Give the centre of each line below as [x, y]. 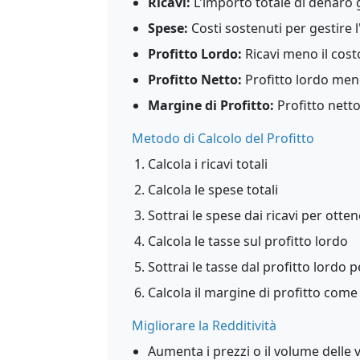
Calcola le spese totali [213, 190]
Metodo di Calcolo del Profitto [223, 138]
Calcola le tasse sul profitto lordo [248, 241]
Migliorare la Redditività [204, 325]
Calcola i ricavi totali [208, 164]
